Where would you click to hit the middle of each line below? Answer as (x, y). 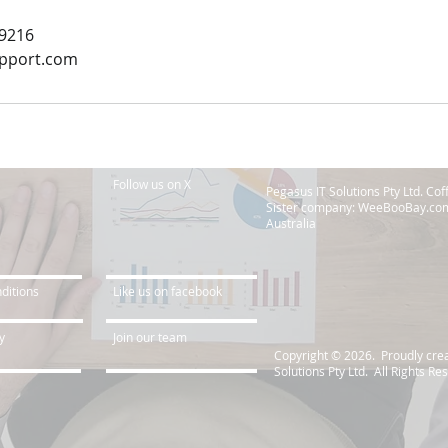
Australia (291, 223)
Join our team (150, 337)
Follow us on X (152, 184)
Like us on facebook (167, 291)
